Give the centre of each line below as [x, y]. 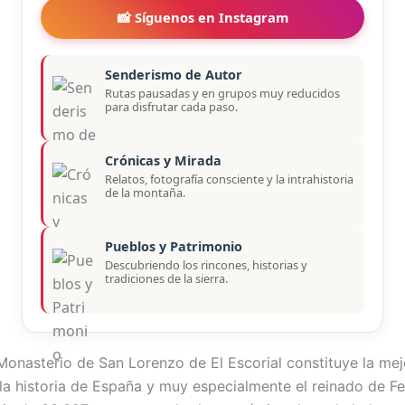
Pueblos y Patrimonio [174, 247]
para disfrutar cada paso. [171, 106]
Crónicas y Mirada [163, 160]
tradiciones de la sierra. [166, 279]
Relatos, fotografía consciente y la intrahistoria [229, 179]
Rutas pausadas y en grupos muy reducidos [222, 93]
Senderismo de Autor [174, 74]
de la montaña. [145, 192]
